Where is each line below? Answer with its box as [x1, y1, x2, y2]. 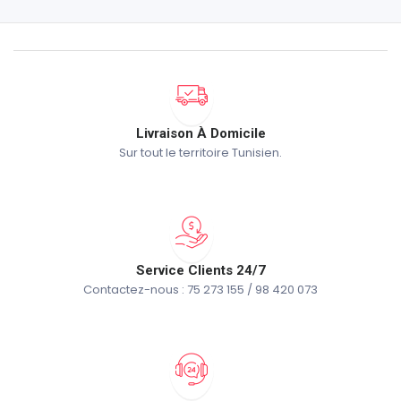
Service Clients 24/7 [135, 262, 266, 279]
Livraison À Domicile [135, 125, 266, 142]
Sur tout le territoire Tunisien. [119, 144, 282, 162]
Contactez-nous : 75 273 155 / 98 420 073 [83, 281, 318, 299]
